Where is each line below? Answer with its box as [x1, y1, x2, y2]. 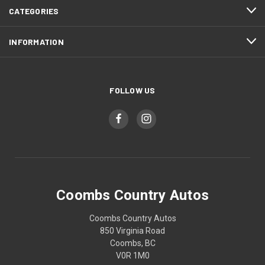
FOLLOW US [109, 85, 156, 95]
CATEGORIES [9, 5, 59, 16]
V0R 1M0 [115, 250, 150, 260]
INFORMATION [9, 36, 64, 47]
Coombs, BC [109, 238, 156, 248]
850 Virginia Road [100, 225, 165, 235]
